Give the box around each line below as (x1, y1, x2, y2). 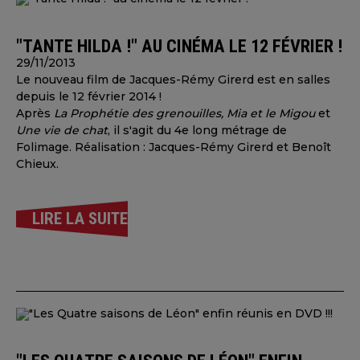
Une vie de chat (16, 123, 108, 137)
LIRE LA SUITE (32, 209, 128, 228)
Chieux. (16, 157, 59, 171)
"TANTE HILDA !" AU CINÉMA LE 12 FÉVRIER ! (16, 35, 342, 56)
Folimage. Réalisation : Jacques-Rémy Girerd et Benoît (16, 140, 331, 154)
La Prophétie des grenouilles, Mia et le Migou (54, 106, 315, 121)
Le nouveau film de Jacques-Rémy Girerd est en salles (16, 72, 330, 87)
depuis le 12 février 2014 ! (16, 89, 162, 104)
